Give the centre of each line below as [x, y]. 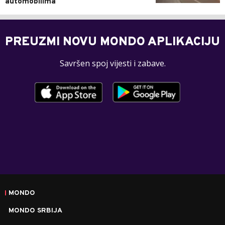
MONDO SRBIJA [35, 211]
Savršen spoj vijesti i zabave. [113, 64]
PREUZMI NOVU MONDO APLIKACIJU [113, 42]
